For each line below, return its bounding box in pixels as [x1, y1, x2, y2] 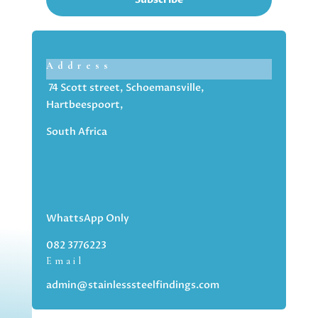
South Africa [45, 124, 107, 138]
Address [45, 59, 112, 72]
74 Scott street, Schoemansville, [45, 80, 207, 94]
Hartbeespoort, [45, 97, 124, 111]
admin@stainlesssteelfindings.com [45, 278, 219, 292]
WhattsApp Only [45, 211, 129, 225]
